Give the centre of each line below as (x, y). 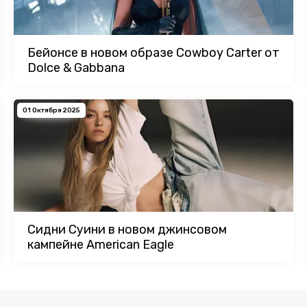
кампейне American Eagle (101, 244)
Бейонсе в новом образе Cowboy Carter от (153, 53)
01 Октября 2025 (51, 111)
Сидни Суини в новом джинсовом (127, 229)
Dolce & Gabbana (76, 68)
